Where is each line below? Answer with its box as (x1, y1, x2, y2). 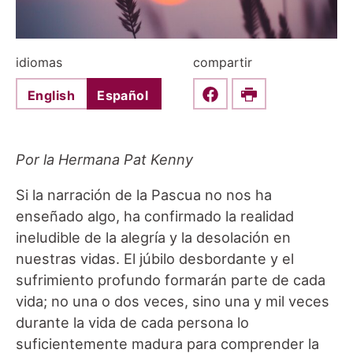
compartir (193, 54, 253, 71)
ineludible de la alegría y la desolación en (16, 229, 291, 247)
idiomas (16, 54, 62, 71)
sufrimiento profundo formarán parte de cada (16, 271, 325, 289)
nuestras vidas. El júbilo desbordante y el (16, 250, 294, 268)
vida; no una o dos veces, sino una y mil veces (16, 292, 329, 310)
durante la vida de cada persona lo (16, 314, 249, 332)
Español (97, 87, 149, 103)
